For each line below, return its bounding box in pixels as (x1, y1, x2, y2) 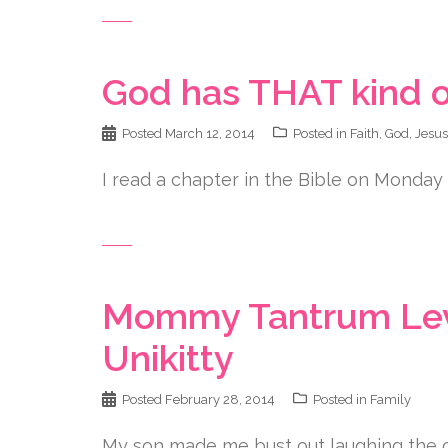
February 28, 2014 (165, 392, 275, 407)
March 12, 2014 (165, 126, 255, 141)
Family (370, 392, 411, 407)
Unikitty (102, 337, 234, 379)
